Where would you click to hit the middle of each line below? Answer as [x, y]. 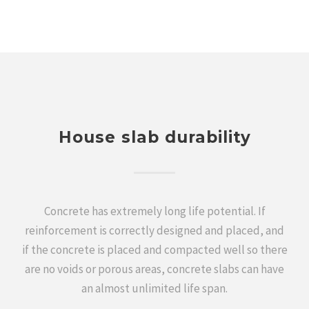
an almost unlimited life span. [154, 288]
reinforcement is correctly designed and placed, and [154, 230]
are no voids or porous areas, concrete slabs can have [154, 269]
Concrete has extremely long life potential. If [154, 211]
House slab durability [154, 137]
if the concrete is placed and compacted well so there [154, 250]
